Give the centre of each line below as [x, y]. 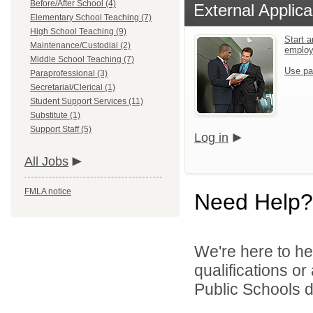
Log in [211, 138]
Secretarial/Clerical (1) [73, 87]
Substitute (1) [55, 115]
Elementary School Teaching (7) [91, 17]
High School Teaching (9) [78, 31]
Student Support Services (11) [87, 101]
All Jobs [46, 161]
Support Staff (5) [61, 129]
